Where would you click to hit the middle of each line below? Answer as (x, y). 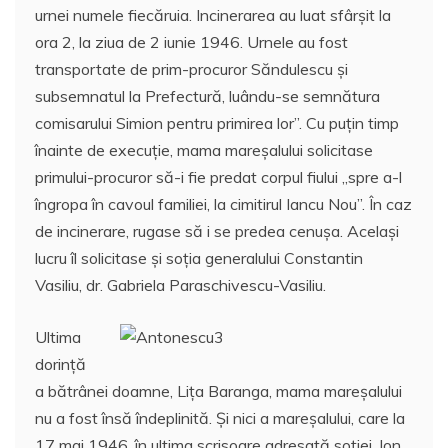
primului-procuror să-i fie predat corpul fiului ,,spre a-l (218, 176)
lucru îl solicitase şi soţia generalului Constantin (199, 257)
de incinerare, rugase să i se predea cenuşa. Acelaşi (217, 230)
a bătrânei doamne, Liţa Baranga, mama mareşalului (218, 390)
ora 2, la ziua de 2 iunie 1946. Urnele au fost (191, 41)
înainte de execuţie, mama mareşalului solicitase (204, 149)
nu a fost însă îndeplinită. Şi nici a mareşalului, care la (220, 417)
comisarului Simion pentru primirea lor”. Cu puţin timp (217, 122)
